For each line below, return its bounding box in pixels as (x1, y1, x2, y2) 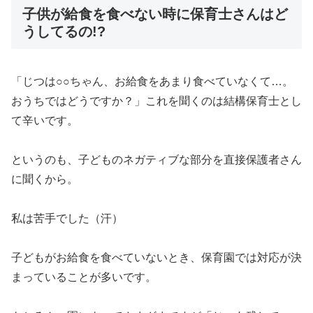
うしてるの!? (22, 24, 105, 40)
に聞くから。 (11, 173, 78, 185)
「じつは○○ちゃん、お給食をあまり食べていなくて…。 (11, 75, 293, 87)
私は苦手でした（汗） (11, 212, 123, 224)
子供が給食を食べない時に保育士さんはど (22, 6, 288, 22)
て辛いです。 (11, 114, 78, 126)
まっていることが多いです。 (11, 270, 156, 283)
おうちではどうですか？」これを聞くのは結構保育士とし (11, 94, 302, 107)
